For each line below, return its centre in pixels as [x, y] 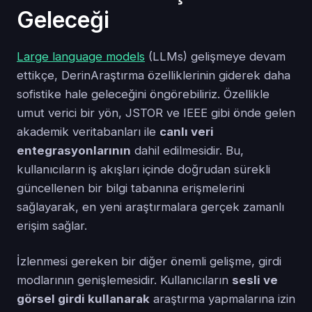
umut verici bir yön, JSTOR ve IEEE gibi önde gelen [156, 113]
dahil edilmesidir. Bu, [187, 151]
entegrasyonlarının [74, 151]
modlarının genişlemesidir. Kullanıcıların [124, 280]
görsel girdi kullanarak [83, 299]
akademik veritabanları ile [88, 132]
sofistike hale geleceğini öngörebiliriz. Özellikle [143, 94]
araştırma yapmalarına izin [223, 299]
